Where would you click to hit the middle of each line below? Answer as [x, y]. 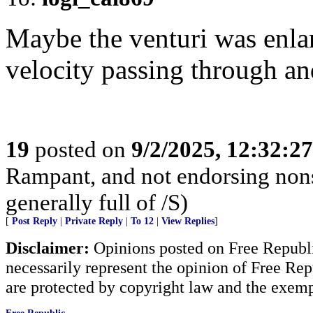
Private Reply [94, 221]
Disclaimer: [48, 248]
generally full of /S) [97, 202]
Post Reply [35, 221]
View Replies [188, 221]
